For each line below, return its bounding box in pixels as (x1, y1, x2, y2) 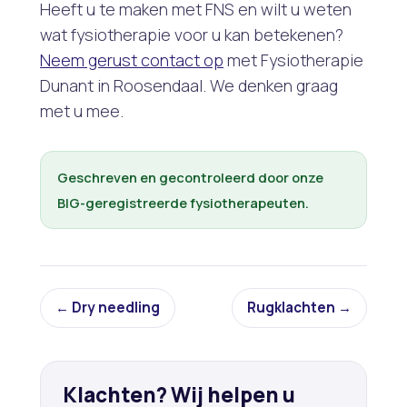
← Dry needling (55, 297, 160, 317)
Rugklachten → (247, 297, 352, 317)
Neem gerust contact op (40, 48, 223, 71)
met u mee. (40, 99, 124, 122)
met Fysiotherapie (223, 48, 363, 71)
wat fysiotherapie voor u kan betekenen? (40, 23, 343, 45)
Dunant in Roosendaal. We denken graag (40, 74, 338, 96)
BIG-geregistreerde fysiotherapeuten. (57, 193, 309, 212)
